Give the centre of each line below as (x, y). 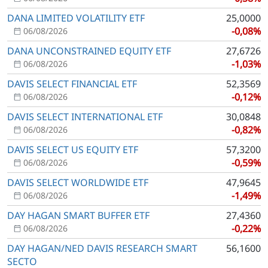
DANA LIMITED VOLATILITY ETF (76, 18)
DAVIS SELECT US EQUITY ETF (73, 150)
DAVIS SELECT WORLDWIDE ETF (78, 182)
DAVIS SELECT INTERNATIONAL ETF (85, 117)
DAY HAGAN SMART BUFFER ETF (78, 215)
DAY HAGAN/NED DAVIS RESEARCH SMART (102, 248)
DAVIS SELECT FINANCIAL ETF (72, 84)
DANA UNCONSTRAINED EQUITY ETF (89, 51)
